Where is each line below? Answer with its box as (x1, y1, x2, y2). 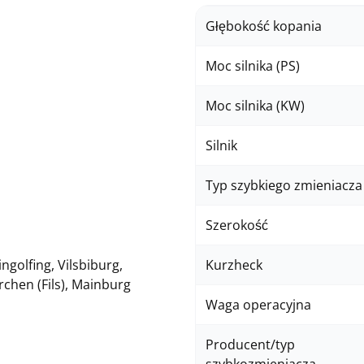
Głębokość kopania (206, 17, 322, 35)
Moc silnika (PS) (206, 57, 300, 75)
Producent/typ (206, 336, 295, 353)
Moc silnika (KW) (206, 97, 305, 115)
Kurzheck (206, 256, 262, 274)
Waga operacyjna (206, 296, 311, 314)
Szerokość (206, 216, 268, 234)
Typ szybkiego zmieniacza (206, 176, 362, 194)
